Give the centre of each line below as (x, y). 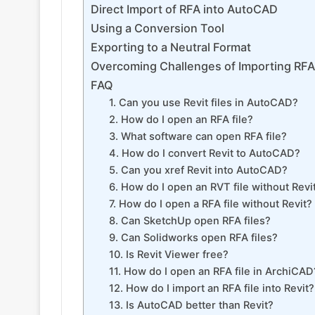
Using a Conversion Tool (157, 28)
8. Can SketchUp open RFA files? (189, 221)
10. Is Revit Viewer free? (168, 255)
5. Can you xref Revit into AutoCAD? (198, 171)
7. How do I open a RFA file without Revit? (210, 204)
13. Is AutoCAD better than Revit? (191, 306)
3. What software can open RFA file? (198, 137)
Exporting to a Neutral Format (171, 47)
